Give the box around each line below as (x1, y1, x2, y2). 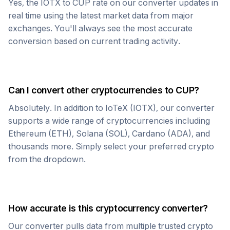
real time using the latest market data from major (8, 10, 194, 21)
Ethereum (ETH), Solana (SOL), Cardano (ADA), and (8, 128, 210, 139)
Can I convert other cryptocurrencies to (8, 85, 176, 95)
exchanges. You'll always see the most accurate (8, 23, 193, 33)
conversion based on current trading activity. (8, 36, 180, 46)
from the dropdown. (8, 154, 86, 164)
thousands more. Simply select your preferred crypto (8, 141, 214, 151)
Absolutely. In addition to (8, 103, 105, 113)
